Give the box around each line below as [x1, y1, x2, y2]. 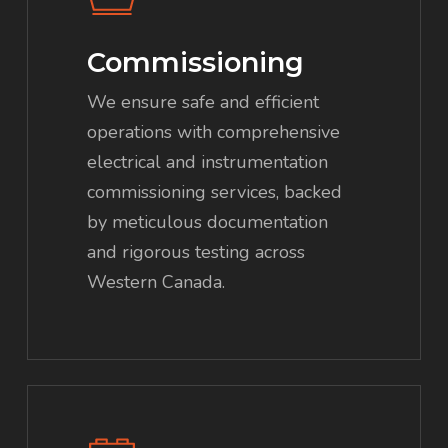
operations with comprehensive [87, 119, 341, 144]
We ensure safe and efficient [87, 89, 320, 114]
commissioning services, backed [87, 179, 343, 204]
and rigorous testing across [87, 239, 306, 264]
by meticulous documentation [87, 209, 329, 234]
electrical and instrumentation [87, 149, 329, 174]
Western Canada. [87, 269, 226, 294]
